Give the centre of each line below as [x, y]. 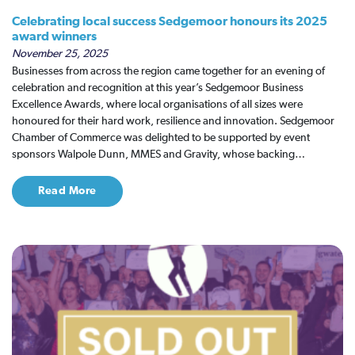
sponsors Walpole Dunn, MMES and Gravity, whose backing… [158, 155]
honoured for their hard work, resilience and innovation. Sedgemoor [173, 121]
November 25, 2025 [60, 54]
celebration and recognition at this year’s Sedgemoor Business [158, 88]
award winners [54, 36]
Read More [67, 191]
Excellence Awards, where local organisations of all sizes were [157, 105]
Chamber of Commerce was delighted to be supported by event [161, 138]
